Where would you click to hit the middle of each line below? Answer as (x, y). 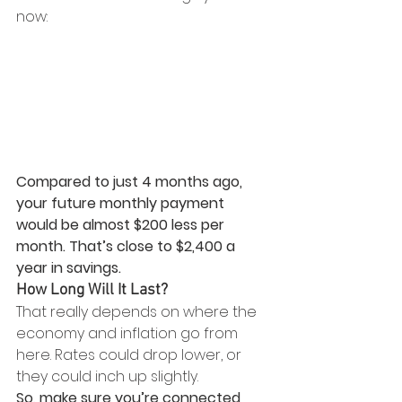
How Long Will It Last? (92, 290)
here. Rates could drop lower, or (131, 355)
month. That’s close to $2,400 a (127, 246)
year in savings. (69, 268)
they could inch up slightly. (109, 376)
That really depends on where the (138, 312)
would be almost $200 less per (122, 225)
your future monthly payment (122, 203)
